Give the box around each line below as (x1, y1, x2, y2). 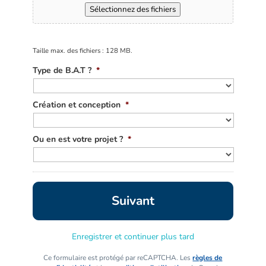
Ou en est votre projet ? (32, 134, 123, 145)
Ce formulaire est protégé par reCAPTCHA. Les (43, 253, 193, 263)
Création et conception (32, 99, 121, 111)
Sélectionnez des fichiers (90, 4, 176, 15)
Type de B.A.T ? (32, 65, 91, 77)
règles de (192, 253, 223, 263)
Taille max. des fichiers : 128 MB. (32, 46, 132, 56)
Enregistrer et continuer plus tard (71, 231, 194, 243)
